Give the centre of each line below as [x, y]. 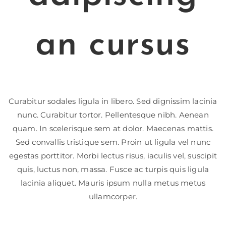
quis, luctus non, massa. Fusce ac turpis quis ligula [113, 169]
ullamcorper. [113, 196]
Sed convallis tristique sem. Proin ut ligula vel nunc [113, 142]
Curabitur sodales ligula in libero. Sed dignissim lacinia [113, 101]
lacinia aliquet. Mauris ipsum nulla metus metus [113, 183]
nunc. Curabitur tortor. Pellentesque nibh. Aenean [113, 115]
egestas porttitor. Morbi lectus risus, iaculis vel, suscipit [113, 155]
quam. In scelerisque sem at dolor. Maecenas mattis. [113, 128]
